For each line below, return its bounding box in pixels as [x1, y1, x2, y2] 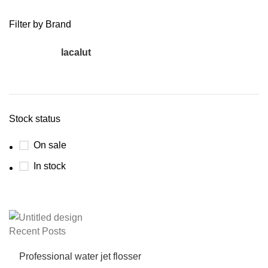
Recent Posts [9, 226, 66, 237]
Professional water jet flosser [19, 251, 141, 262]
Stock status [9, 114, 60, 124]
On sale [33, 140, 66, 150]
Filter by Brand [9, 19, 71, 29]
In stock [33, 161, 66, 171]
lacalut [61, 47, 91, 57]
